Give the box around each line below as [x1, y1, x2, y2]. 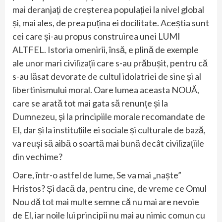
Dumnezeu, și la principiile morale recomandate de [12, 111, 205, 122]
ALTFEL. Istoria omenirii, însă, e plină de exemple [12, 44, 199, 55]
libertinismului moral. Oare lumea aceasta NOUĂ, [12, 84, 199, 95]
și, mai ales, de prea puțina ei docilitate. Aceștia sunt [12, 17, 209, 28]
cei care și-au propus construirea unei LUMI [12, 30, 180, 42]
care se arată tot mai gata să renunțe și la [12, 97, 168, 109]
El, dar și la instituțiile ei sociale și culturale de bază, [12, 124, 206, 135]
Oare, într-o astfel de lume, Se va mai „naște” [12, 169, 181, 180]
